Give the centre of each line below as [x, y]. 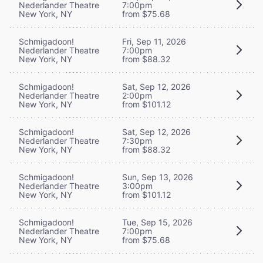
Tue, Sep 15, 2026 [157, 222]
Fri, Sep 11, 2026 [154, 41]
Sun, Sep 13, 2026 [158, 177]
